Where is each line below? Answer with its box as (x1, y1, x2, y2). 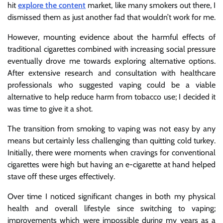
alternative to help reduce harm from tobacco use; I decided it (7, 92, 216, 102)
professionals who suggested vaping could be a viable (7, 80, 216, 90)
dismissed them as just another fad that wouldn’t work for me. (7, 12, 216, 22)
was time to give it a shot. (7, 104, 93, 114)
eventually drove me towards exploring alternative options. (7, 56, 216, 66)
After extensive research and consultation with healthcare (7, 68, 216, 78)
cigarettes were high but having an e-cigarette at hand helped (7, 160, 216, 170)
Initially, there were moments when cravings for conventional (7, 148, 216, 158)
